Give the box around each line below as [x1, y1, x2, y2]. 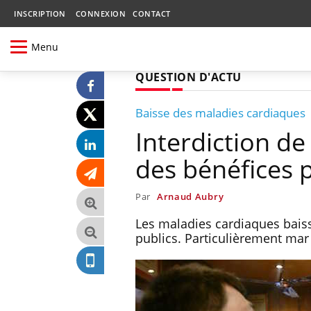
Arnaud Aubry [156, 190, 224, 203]
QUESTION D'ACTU [135, 69, 242, 85]
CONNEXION [75, 8, 126, 19]
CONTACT [133, 8, 171, 19]
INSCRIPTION [14, 8, 66, 19]
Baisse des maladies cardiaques [135, 104, 305, 121]
